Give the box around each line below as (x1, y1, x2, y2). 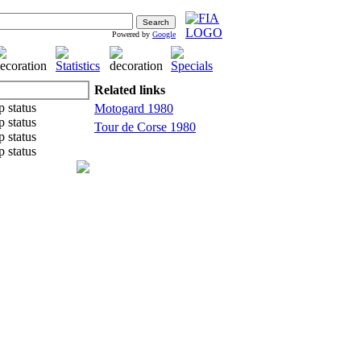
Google (152, 30, 176, 39)
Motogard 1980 (94, 102, 173, 115)
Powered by (112, 30, 152, 39)
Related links (94, 83, 165, 97)
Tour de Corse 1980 (94, 120, 196, 134)
